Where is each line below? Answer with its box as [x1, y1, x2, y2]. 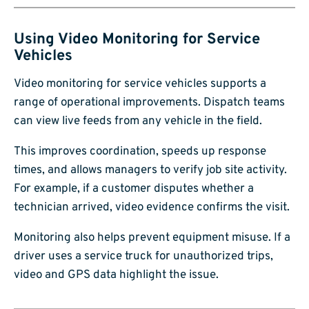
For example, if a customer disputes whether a [14, 181, 254, 197]
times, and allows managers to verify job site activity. [14, 162, 287, 178]
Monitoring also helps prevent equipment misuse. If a [14, 230, 290, 246]
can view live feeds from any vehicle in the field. [14, 113, 262, 129]
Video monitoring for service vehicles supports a [14, 76, 266, 92]
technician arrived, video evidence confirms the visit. [14, 199, 290, 215]
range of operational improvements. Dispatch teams [14, 94, 285, 110]
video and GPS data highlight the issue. [14, 267, 219, 283]
